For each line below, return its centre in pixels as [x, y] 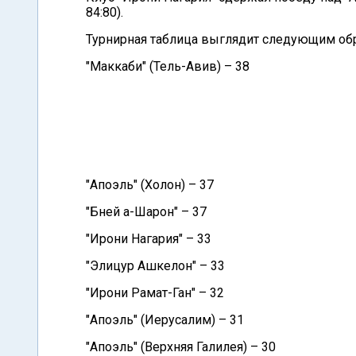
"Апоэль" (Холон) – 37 [150, 185]
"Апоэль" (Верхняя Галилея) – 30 [181, 347]
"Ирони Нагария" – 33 [149, 239]
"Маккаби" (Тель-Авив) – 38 [168, 66]
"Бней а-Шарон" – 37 [146, 212]
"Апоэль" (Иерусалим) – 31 [165, 320]
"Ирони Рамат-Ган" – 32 [155, 293]
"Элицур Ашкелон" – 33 [155, 266]
